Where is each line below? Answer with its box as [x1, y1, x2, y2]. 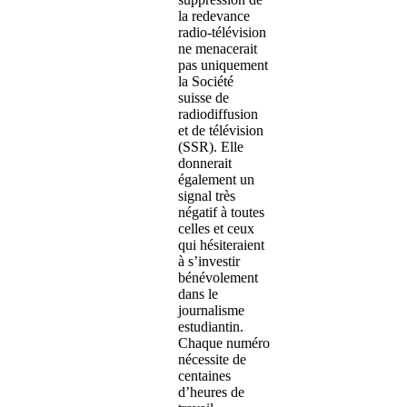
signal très [178, 187, 235, 203]
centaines [178, 367, 231, 383]
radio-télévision [178, 24, 266, 40]
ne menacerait [178, 40, 257, 56]
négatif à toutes [178, 203, 264, 220]
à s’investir [178, 253, 240, 269]
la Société [178, 73, 233, 89]
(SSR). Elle [178, 138, 243, 154]
